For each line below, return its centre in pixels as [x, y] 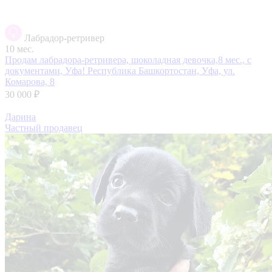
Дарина [20, 117]
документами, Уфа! [46, 70]
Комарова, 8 [30, 81]
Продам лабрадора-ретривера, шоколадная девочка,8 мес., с [128, 59]
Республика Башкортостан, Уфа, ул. [161, 70]
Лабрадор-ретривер [64, 38]
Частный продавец [44, 127]
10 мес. [19, 49]
